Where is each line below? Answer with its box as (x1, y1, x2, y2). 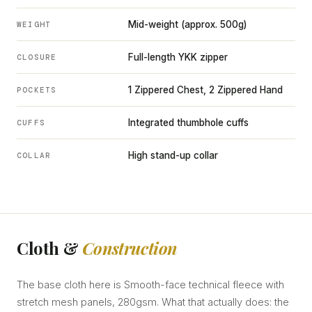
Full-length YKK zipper (128, 52, 228, 63)
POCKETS (17, 85, 57, 95)
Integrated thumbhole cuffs (128, 117, 249, 129)
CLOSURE (17, 52, 57, 63)
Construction (81, 237, 178, 260)
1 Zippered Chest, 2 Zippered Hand (128, 84, 283, 96)
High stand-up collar (128, 150, 218, 162)
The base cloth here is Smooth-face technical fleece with (17, 279, 284, 291)
